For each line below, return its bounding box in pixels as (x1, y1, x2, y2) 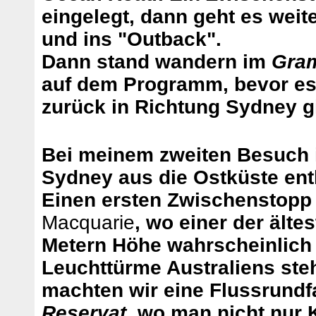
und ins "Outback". (42, 28, 221, 51)
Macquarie (42, 212, 135, 234)
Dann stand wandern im (42, 51, 272, 73)
